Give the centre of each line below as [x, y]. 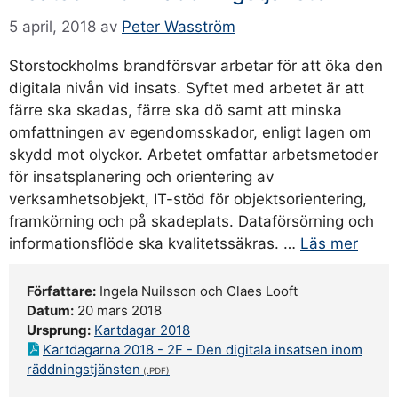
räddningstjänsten [84, 369]
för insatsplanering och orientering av [141, 176]
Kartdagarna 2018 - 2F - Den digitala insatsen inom [203, 349]
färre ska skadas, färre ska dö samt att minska [175, 110]
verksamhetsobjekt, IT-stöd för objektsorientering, [188, 199]
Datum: [50, 310]
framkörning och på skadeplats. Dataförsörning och [191, 221]
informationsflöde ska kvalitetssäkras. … [155, 243]
